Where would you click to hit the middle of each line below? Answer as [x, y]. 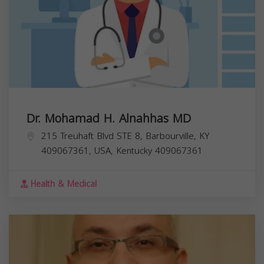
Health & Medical [62, 184]
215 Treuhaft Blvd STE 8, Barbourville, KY [126, 136]
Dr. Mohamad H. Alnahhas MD [109, 119]
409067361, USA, [79, 151]
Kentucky [134, 151]
